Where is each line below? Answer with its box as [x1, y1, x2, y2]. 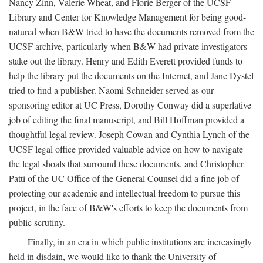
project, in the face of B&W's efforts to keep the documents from [9, 201, 248, 214]
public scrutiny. [9, 216, 65, 228]
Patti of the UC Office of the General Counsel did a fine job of [9, 172, 239, 184]
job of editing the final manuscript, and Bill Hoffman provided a [9, 113, 244, 126]
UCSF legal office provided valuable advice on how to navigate [9, 143, 243, 155]
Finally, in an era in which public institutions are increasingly [28, 235, 252, 248]
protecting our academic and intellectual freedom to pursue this [9, 187, 240, 199]
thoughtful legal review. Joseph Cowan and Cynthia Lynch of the [9, 128, 249, 140]
